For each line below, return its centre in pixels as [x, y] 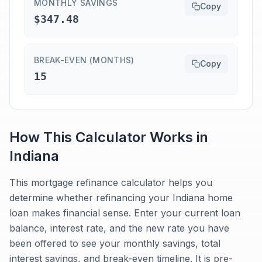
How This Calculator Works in [109, 137]
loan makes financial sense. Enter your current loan [125, 213]
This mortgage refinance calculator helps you [111, 182]
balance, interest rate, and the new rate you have [119, 228]
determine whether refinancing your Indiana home [121, 198]
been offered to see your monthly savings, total [115, 243]
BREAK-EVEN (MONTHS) [84, 60]
